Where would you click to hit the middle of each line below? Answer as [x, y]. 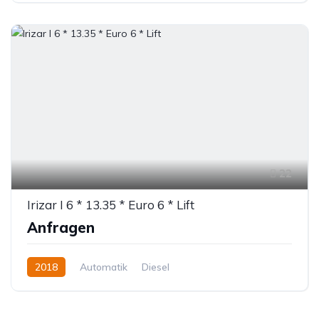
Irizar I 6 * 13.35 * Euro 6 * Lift [111, 204]
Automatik [104, 267]
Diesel [156, 267]
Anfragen [61, 227]
